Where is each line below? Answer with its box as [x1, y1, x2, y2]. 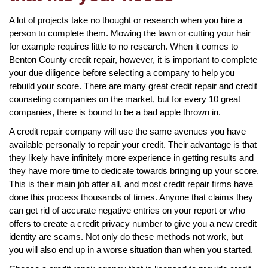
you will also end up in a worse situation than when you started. [9, 244, 253, 255]
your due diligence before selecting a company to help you [9, 67, 234, 78]
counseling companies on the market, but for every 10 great [9, 93, 240, 104]
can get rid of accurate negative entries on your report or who [9, 205, 245, 215]
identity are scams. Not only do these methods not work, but [9, 231, 243, 242]
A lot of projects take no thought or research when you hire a [9, 14, 242, 25]
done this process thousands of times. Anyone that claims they [9, 191, 253, 202]
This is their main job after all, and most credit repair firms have [9, 178, 253, 189]
